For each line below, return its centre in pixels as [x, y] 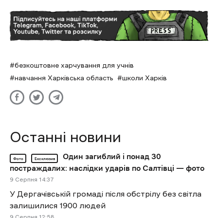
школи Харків [145, 78]
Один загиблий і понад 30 [112, 156]
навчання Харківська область [64, 78]
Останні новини [65, 137]
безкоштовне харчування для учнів [74, 65]
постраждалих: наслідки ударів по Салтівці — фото [107, 168]
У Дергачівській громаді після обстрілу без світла [106, 194]
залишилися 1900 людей [58, 206]
